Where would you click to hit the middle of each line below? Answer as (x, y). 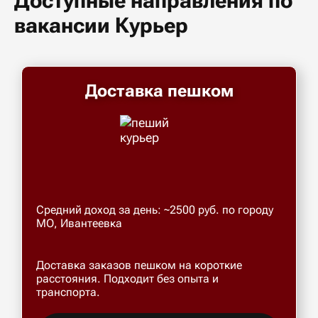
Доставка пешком (159, 91)
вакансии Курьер (101, 25)
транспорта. (68, 292)
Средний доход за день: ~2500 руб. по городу (155, 210)
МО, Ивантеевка (79, 223)
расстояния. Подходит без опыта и (127, 279)
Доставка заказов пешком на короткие (139, 265)
